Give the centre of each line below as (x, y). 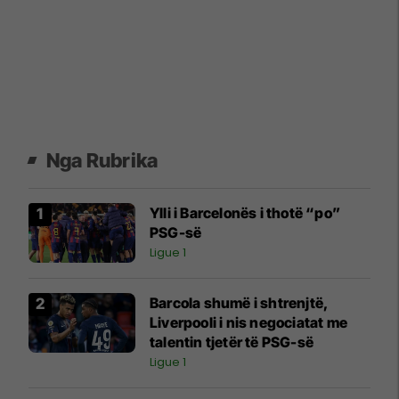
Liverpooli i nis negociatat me (248, 322)
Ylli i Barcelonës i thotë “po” (245, 212)
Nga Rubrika (102, 160)
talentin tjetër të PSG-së (232, 342)
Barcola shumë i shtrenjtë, (240, 302)
